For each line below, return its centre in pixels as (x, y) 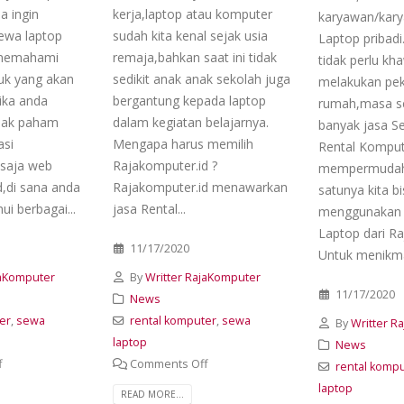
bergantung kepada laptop (189, 100)
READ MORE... (152, 394)
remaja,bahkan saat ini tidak (195, 57)
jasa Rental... (149, 208)
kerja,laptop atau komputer (193, 14)
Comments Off (168, 363)
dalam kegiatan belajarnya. (191, 122)
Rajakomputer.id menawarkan (200, 187)
